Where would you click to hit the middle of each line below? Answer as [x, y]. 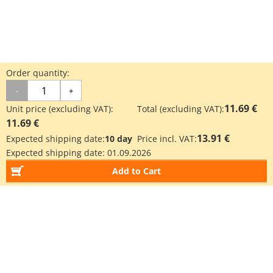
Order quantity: [38, 73]
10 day [119, 139]
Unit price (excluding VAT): [60, 109]
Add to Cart [136, 171]
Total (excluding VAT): [181, 109]
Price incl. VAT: [167, 139]
